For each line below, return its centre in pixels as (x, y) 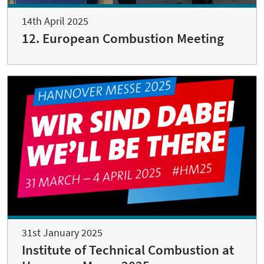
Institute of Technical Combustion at (128, 250)
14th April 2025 (55, 21)
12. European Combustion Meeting (123, 38)
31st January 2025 (62, 233)
